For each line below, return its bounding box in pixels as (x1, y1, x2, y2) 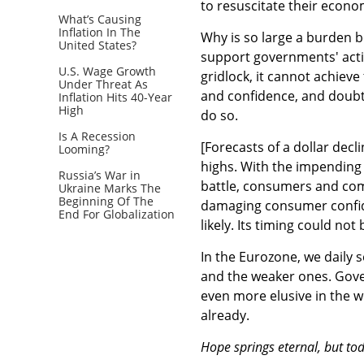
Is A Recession (58, 128, 136, 144)
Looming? (58, 141, 110, 157)
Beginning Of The (58, 193, 154, 209)
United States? (58, 37, 136, 53)
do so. (201, 106, 238, 124)
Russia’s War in (58, 167, 141, 183)
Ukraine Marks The (58, 180, 161, 196)
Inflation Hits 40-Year (58, 89, 172, 105)
